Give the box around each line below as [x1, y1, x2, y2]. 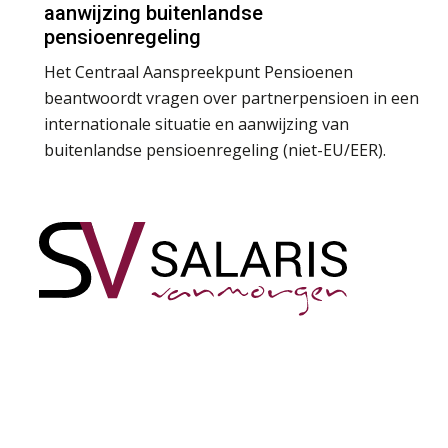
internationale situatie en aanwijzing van [44, 112, 349, 135]
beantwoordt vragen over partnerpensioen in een [44, 86, 419, 109]
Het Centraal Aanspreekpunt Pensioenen [44, 60, 353, 83]
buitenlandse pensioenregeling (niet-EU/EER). [44, 138, 390, 161]
